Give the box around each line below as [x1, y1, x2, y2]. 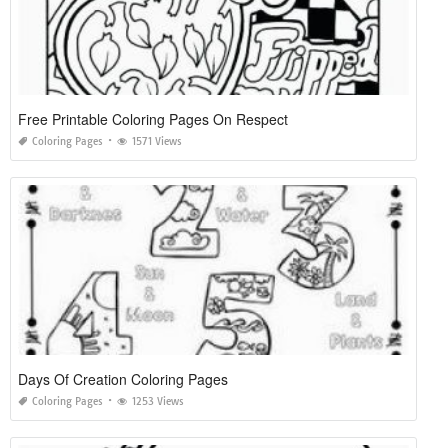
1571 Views [132, 135, 182, 149]
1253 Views [132, 395, 184, 409]
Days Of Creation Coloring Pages [18, 369, 228, 390]
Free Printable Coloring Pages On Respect [18, 109, 288, 130]
